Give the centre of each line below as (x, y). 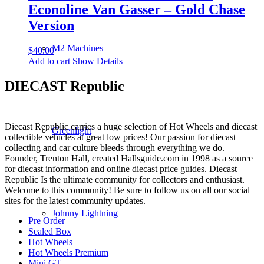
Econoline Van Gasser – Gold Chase (137, 10)
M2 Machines (77, 48)
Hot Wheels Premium (68, 252)
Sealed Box (50, 231)
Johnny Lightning (85, 213)
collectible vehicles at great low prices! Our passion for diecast (120, 137)
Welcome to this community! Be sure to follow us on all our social (127, 190)
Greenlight (72, 131)
